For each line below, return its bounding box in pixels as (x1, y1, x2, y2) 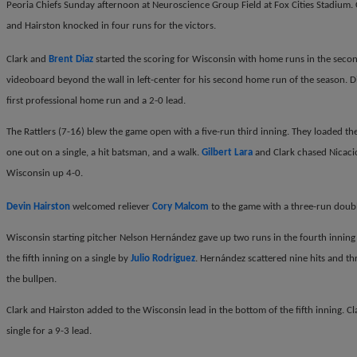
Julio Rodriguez (131, 253, 195, 265)
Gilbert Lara (202, 147, 253, 158)
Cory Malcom (152, 201, 209, 212)
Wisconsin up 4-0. (6, 167, 83, 178)
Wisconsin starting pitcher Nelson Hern (6, 233, 171, 244)
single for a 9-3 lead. (6, 326, 92, 337)
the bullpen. (6, 274, 57, 285)
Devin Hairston (6, 201, 70, 212)
